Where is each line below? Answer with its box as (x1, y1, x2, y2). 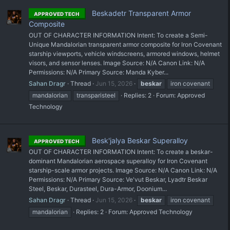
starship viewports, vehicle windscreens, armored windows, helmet (29, 49, 220, 57)
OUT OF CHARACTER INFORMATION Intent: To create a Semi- (29, 31, 208, 39)
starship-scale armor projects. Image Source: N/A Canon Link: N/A (29, 166, 217, 175)
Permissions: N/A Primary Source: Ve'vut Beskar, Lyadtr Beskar (29, 176, 207, 184)
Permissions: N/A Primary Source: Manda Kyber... (29, 68, 168, 76)
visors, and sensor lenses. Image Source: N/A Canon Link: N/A (29, 59, 205, 67)
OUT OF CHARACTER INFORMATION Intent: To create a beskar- (29, 148, 213, 156)
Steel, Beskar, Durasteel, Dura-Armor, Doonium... (29, 185, 167, 193)
